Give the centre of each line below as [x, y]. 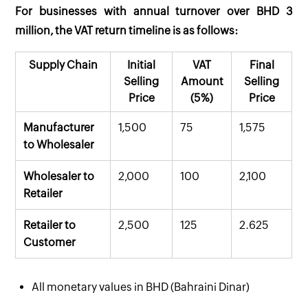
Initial [142, 65]
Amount [202, 81]
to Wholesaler [58, 144]
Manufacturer [58, 127]
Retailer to [49, 225]
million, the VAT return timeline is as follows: [127, 30]
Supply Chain [63, 65]
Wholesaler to [58, 176]
